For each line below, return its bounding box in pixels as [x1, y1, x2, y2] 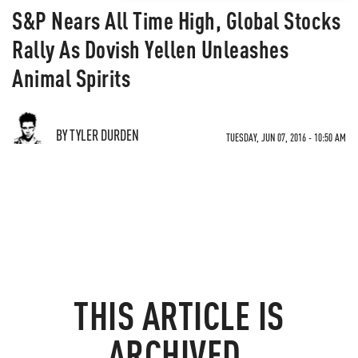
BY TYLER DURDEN [56, 125, 139, 144]
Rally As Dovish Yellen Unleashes [12, 34, 288, 64]
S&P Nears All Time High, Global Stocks [12, 5, 340, 35]
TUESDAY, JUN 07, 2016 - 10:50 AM [226, 130, 346, 144]
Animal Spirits [12, 62, 130, 93]
